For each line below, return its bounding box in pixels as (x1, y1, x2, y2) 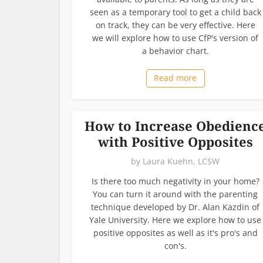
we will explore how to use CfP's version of (92, 32, 258, 43)
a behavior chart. (141, 45, 209, 56)
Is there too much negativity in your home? (91, 175, 259, 187)
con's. (164, 240, 187, 251)
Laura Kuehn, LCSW (143, 155, 220, 167)
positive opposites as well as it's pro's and (93, 227, 258, 238)
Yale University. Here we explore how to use (89, 214, 261, 225)
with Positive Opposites (97, 132, 253, 150)
